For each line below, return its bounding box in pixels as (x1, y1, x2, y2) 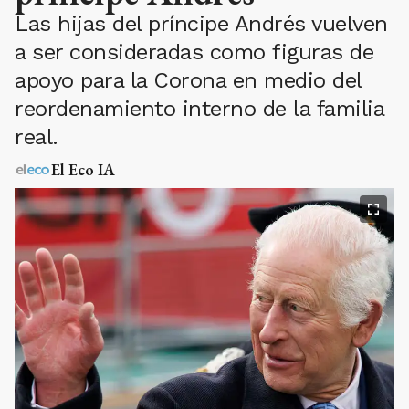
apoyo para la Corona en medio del (15, 68, 362, 94)
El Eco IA (51, 159, 115, 181)
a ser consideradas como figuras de (15, 39, 373, 66)
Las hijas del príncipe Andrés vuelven (15, 11, 388, 37)
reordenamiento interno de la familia (15, 96, 383, 122)
